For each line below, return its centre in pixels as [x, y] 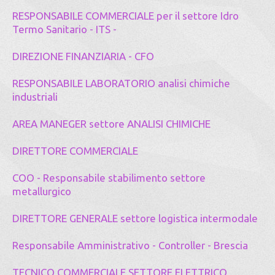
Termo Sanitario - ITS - [64, 29]
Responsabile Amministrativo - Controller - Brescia [130, 245]
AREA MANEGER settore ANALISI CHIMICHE [111, 124]
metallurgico [42, 191]
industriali [35, 97]
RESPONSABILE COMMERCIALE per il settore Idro [126, 16]
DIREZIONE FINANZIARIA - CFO [83, 56]
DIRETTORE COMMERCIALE [75, 151]
